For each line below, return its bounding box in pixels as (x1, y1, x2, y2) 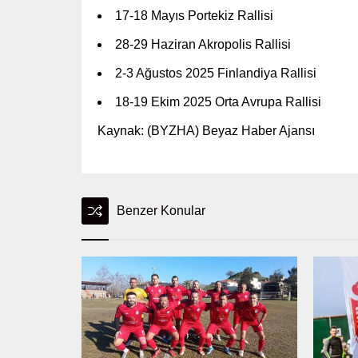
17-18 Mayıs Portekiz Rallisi (115, 8, 273, 22)
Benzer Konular (117, 203, 205, 217)
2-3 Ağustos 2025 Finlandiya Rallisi (115, 66, 316, 80)
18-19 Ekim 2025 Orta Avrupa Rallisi (115, 94, 321, 109)
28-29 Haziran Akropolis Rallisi (115, 37, 291, 51)
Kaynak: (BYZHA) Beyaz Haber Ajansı (97, 123, 315, 137)
